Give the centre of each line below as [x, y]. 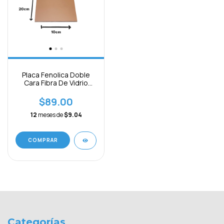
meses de [51, 115]
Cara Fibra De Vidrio [56, 83]
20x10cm [56, 91]
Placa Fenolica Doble [56, 75]
